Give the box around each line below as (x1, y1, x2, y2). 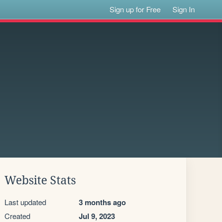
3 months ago (79, 197, 126, 208)
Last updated (4, 197, 46, 207)
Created (4, 211, 30, 221)
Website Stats (4, 174, 76, 187)
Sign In (172, 4, 195, 14)
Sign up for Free (110, 4, 161, 14)
